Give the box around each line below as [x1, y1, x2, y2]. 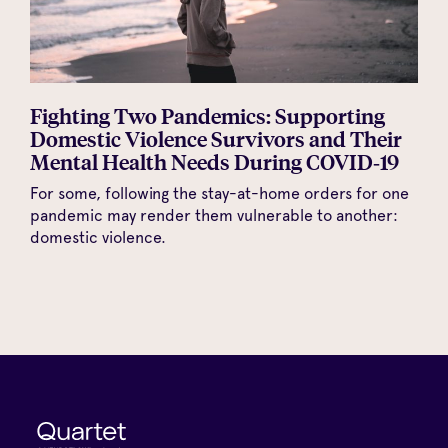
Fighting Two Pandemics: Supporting [30, 100, 385, 129]
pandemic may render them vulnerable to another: [30, 206, 398, 226]
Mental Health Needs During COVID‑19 [30, 146, 399, 175]
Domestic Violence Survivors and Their [30, 123, 402, 152]
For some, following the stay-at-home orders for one [30, 184, 409, 204]
